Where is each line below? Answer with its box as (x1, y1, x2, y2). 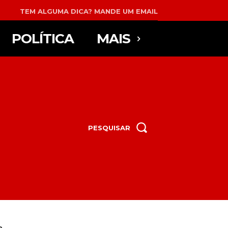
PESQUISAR (88, 123, 130, 132)
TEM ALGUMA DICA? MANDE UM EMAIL (20, 7, 158, 15)
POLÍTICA (11, 30, 74, 47)
